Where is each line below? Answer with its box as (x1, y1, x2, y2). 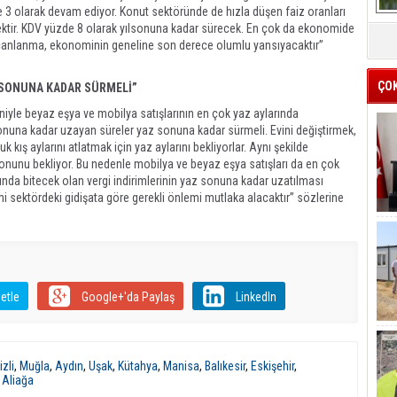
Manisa (163, 359, 199, 373)
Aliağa (2, 373, 34, 387)
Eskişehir (251, 359, 294, 373)
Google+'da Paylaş (81, 290, 175, 304)
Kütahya (118, 359, 158, 373)
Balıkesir (205, 359, 245, 373)
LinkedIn (235, 290, 276, 304)
